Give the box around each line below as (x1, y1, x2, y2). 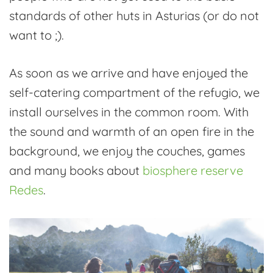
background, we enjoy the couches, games (9, 143, 245, 158)
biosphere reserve (143, 162, 243, 178)
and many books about (9, 162, 143, 178)
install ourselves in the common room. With (9, 104, 249, 119)
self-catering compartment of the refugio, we (9, 84, 260, 100)
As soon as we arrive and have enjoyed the (9, 65, 248, 80)
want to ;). (9, 27, 64, 43)
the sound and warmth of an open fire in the (9, 123, 254, 139)
